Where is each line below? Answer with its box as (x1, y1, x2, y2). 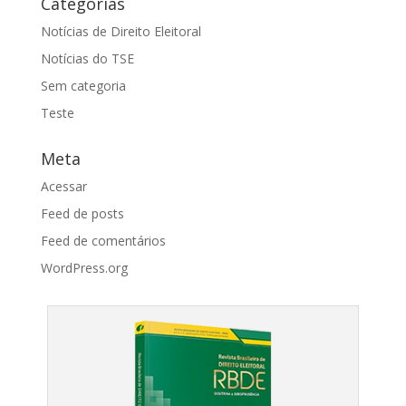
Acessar (40, 178, 87, 196)
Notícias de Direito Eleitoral (40, 23, 201, 41)
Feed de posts (40, 205, 124, 223)
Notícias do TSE (40, 50, 134, 68)
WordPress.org (40, 259, 128, 277)
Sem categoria (40, 77, 126, 95)
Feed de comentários (40, 232, 166, 250)
